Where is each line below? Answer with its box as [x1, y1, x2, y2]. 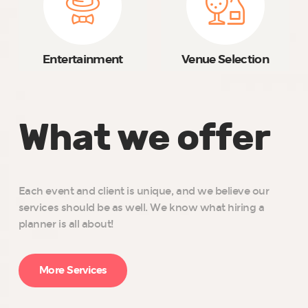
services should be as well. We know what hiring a [18, 201, 265, 214]
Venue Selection [181, 54, 269, 66]
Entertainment [43, 54, 123, 66]
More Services [38, 265, 107, 276]
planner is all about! [18, 218, 113, 231]
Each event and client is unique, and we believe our [18, 185, 269, 198]
